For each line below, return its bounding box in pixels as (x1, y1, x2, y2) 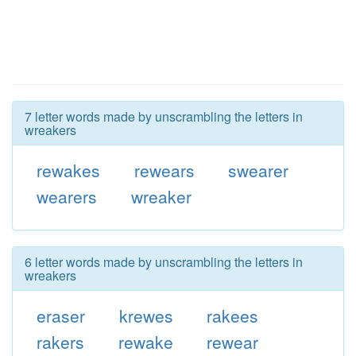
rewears (133, 158, 195, 182)
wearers (36, 184, 97, 208)
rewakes (36, 158, 100, 182)
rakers (36, 330, 84, 354)
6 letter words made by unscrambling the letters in (25, 253, 303, 271)
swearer (228, 158, 289, 182)
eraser (36, 304, 85, 327)
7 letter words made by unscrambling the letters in (25, 107, 303, 126)
